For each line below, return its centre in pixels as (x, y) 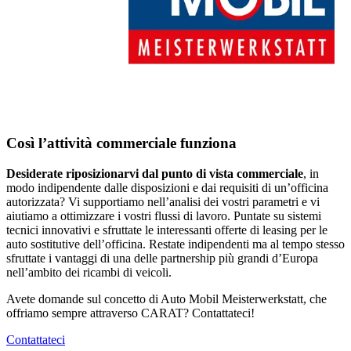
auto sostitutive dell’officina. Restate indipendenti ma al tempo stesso (175, 244)
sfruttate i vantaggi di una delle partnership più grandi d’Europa (162, 258)
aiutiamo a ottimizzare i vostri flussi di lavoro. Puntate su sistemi (164, 215)
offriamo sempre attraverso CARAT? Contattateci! (130, 313)
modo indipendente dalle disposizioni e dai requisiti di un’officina (167, 187)
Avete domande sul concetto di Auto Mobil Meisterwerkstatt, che (166, 299)
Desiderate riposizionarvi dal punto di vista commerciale (155, 173)
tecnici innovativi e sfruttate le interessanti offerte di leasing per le (167, 230)
